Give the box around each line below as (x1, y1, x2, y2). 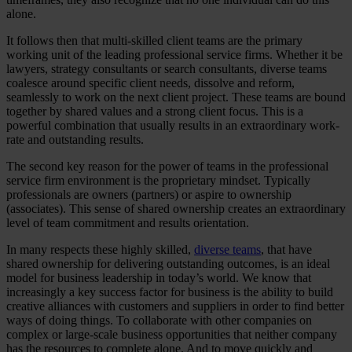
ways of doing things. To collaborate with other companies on (6, 313, 312, 327)
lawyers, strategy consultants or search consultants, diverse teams (6, 61, 327, 75)
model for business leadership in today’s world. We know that (6, 270, 311, 284)
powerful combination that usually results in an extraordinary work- (6, 118, 339, 132)
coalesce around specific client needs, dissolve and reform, (6, 75, 295, 90)
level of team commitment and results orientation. (6, 215, 249, 229)
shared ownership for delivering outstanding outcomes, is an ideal (6, 256, 330, 270)
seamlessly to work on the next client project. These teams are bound (6, 90, 346, 104)
